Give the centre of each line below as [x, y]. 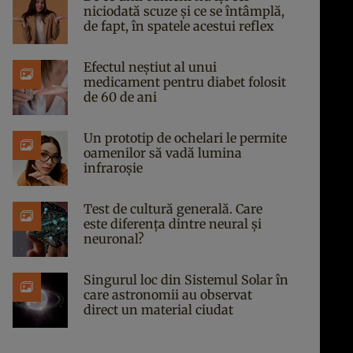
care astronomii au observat [168, 295]
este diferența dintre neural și [173, 224]
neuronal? [114, 239]
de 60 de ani [120, 97]
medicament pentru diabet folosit [185, 82]
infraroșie [113, 168]
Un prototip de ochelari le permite [185, 138]
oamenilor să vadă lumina [163, 153]
